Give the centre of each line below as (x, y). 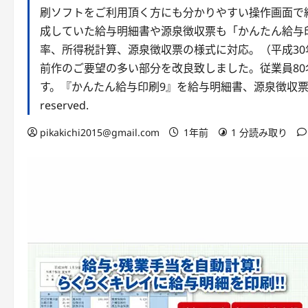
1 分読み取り (259, 132)
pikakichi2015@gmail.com (100, 132)
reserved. (64, 105)
